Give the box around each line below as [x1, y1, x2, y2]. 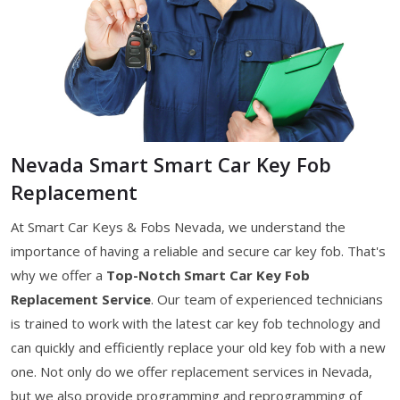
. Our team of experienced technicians [151, 289, 383, 308]
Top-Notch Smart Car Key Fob [106, 265, 310, 284]
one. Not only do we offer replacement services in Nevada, [11, 362, 372, 380]
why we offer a [11, 265, 106, 284]
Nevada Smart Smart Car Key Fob [11, 150, 331, 178]
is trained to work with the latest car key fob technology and [11, 313, 380, 332]
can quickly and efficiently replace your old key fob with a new [11, 337, 386, 356]
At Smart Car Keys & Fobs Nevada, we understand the [11, 217, 346, 236]
